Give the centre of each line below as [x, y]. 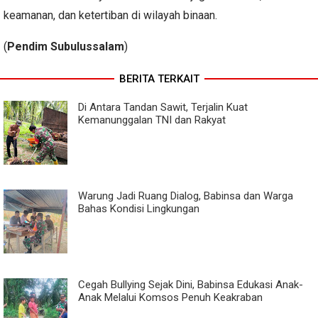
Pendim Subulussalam [66, 46]
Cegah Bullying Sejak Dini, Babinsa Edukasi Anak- [191, 284]
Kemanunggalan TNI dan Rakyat [152, 120]
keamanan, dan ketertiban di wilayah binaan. [110, 15]
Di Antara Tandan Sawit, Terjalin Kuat [163, 107]
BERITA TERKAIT [159, 78]
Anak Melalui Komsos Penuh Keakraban [170, 297]
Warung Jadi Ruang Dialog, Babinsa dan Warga [186, 196]
